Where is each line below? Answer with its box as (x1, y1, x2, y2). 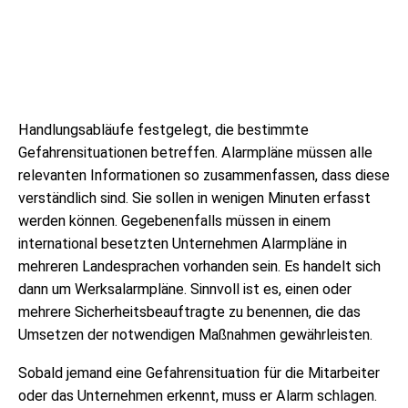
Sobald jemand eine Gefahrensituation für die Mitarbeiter (18, 363, 380, 382)
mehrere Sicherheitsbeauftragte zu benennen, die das (18, 303, 361, 321)
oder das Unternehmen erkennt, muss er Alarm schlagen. (18, 386, 377, 404)
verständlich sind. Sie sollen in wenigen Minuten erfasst (18, 189, 371, 208)
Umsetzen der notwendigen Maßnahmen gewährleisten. (18, 326, 372, 344)
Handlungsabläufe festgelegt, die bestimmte (18, 121, 309, 139)
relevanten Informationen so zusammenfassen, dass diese (18, 167, 390, 185)
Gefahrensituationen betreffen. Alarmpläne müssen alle (18, 144, 372, 162)
